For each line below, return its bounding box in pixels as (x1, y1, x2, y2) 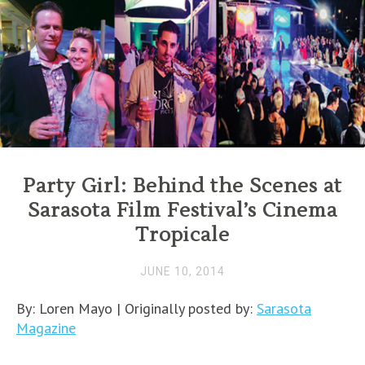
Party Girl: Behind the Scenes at (23, 174, 342, 200)
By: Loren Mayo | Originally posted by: (16, 299, 257, 319)
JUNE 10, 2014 (140, 265, 225, 279)
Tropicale (135, 222, 230, 248)
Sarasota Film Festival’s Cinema (28, 198, 337, 224)
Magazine (16, 319, 76, 338)
